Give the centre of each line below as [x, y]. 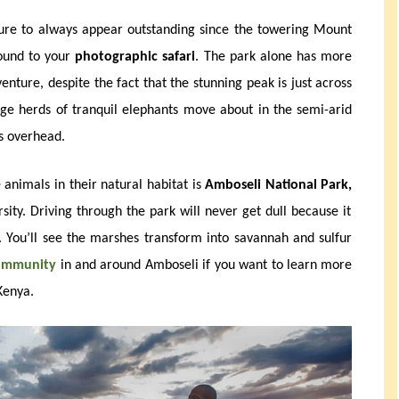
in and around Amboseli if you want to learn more [206, 266]
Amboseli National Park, [279, 186]
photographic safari [135, 57]
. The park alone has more [274, 57]
